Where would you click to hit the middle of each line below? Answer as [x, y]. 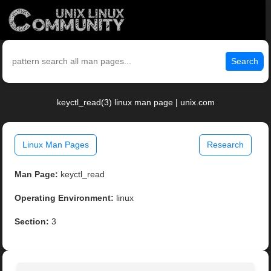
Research [225, 145]
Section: [32, 222]
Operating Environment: [64, 198]
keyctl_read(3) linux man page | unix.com [135, 103]
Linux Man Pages [56, 145]
